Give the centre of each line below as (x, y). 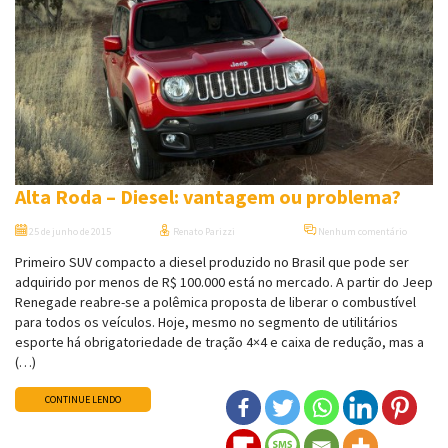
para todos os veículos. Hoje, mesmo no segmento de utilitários (206, 322)
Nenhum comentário (361, 232)
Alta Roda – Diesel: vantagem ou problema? (208, 197)
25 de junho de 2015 (69, 232)
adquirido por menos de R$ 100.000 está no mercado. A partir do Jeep (224, 282)
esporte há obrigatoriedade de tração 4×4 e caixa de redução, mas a (219, 342)
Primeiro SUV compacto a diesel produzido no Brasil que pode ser (212, 262)
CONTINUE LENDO (83, 400)
